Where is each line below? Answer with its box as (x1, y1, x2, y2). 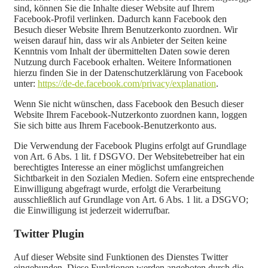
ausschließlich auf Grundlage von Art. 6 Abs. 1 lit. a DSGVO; (14, 194, 248, 205)
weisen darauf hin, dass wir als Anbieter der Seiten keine (14, 35, 227, 46)
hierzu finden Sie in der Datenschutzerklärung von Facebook (14, 68, 243, 78)
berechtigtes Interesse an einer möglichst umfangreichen (14, 162, 224, 173)
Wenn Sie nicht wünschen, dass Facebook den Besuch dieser (14, 99, 243, 109)
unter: (14, 78, 38, 89)
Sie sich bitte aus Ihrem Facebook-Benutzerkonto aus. (14, 120, 217, 131)
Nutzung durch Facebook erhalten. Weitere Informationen (14, 57, 232, 68)
